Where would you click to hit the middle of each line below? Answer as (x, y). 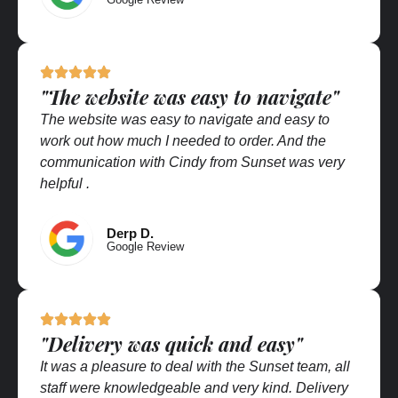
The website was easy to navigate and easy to (185, 119)
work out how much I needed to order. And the (183, 140)
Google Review (145, 246)
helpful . (65, 183)
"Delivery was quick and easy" (171, 343)
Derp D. (130, 233)
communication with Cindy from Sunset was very (192, 162)
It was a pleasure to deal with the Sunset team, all (195, 366)
